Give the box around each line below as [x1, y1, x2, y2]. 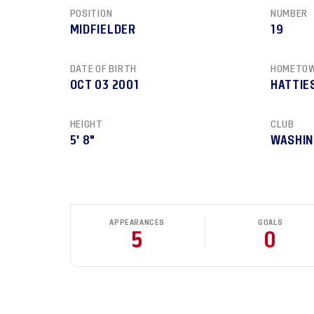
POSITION [69, 8, 113, 18]
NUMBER [270, 8, 308, 18]
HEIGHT [69, 118, 103, 129]
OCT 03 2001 [69, 78, 139, 91]
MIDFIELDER [69, 23, 136, 36]
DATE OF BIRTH [69, 63, 137, 74]
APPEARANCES [109, 219, 165, 226]
